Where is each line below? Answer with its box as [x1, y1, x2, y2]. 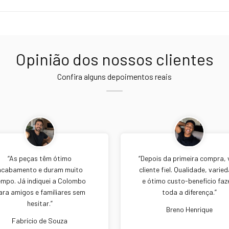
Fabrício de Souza [12, 216, 68, 225]
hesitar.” [27, 198, 53, 208]
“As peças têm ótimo [8, 153, 72, 163]
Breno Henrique [166, 204, 213, 214]
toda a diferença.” [162, 187, 217, 196]
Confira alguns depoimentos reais [57, 71, 172, 81]
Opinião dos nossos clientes [15, 49, 214, 68]
